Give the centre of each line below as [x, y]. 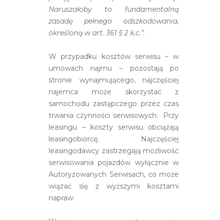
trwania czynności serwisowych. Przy [114, 115]
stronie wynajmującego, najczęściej [114, 80]
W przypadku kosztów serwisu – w [114, 56]
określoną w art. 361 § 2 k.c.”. [97, 33]
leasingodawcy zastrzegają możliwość [114, 151]
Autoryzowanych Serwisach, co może [114, 174]
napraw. [62, 198]
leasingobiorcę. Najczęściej [114, 139]
